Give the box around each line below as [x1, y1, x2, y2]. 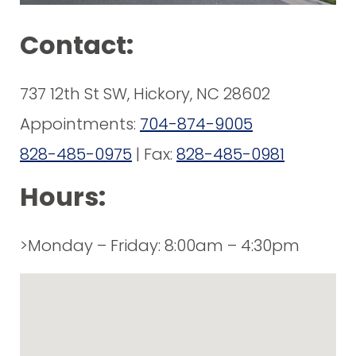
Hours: [20, 179, 106, 215]
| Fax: [132, 143, 176, 166]
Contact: [20, 27, 133, 64]
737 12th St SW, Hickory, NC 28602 [20, 83, 270, 106]
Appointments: [20, 113, 140, 136]
